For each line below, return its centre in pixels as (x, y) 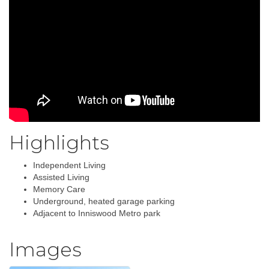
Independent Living (69, 165)
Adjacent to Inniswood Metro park (97, 213)
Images (45, 249)
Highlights (59, 142)
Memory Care (59, 189)
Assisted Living (61, 177)
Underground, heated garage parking (104, 201)
